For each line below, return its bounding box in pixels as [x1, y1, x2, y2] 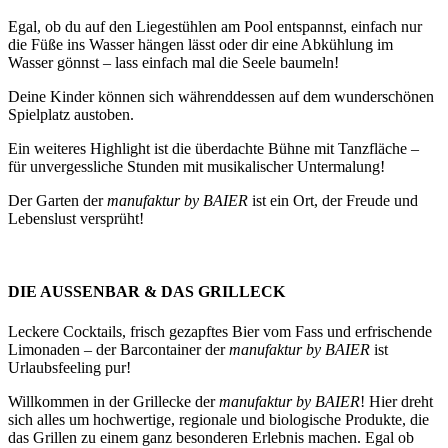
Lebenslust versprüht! [8, 210, 144, 228]
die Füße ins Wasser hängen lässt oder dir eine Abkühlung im [8, 36, 393, 54]
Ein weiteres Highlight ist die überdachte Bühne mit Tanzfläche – [8, 140, 419, 158]
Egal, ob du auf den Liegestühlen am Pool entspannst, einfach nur [8, 18, 422, 36]
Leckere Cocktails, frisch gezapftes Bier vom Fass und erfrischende [8, 322, 432, 340]
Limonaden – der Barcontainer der [8, 340, 229, 358]
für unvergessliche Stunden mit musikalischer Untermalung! [8, 158, 385, 176]
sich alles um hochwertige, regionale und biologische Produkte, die [8, 410, 429, 428]
